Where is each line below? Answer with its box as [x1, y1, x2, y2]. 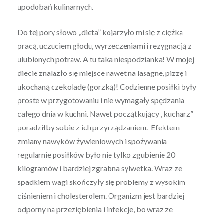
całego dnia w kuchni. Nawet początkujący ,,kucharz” [17, 109, 193, 119]
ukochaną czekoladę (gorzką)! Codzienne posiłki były [17, 82, 196, 91]
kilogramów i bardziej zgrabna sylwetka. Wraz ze [17, 163, 182, 173]
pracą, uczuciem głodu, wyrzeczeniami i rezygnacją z [17, 41, 192, 51]
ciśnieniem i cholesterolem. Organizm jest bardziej [17, 191, 184, 200]
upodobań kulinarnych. [17, 2, 93, 12]
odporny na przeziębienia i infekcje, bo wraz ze [17, 204, 173, 214]
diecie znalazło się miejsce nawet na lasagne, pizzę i [17, 68, 187, 78]
